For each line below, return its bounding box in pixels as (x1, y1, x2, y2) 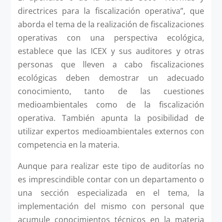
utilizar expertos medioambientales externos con (17, 125, 205, 137)
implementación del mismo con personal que (17, 200, 205, 212)
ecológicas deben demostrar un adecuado (17, 72, 205, 83)
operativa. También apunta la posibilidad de (17, 112, 205, 123)
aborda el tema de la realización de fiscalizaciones (17, 18, 205, 30)
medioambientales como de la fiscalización (17, 99, 205, 110)
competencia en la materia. (17, 139, 119, 150)
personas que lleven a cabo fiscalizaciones (17, 58, 205, 70)
